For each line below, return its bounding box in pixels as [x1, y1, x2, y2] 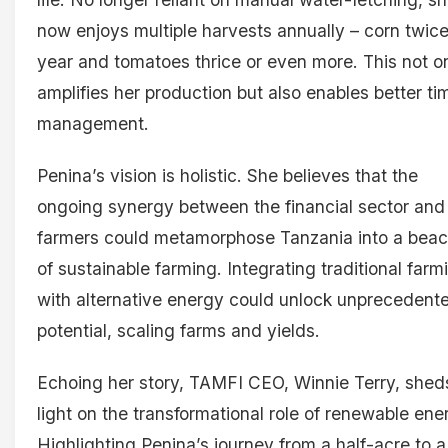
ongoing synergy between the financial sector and [37, 195, 445, 217]
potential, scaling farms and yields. [37, 319, 320, 341]
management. [37, 113, 149, 135]
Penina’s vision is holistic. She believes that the [37, 164, 418, 186]
